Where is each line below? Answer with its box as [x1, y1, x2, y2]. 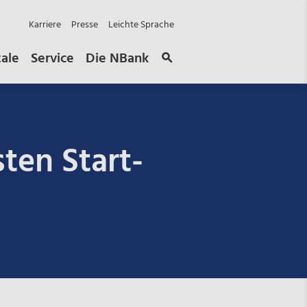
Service [31, 47, 75, 70]
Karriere [29, 16, 62, 33]
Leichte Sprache [108, 16, 174, 33]
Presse [71, 16, 99, 33]
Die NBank [86, 47, 149, 70]
